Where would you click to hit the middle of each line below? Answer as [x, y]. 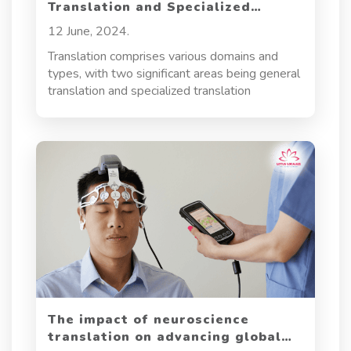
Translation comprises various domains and [163, 57]
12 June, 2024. [88, 32]
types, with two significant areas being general [174, 74]
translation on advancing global [164, 337]
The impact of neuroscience [148, 320]
